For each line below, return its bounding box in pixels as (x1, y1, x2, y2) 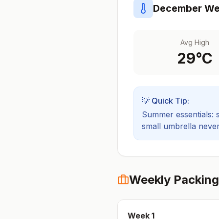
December (153, 2, 202, 14)
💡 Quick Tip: (142, 96, 189, 106)
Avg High (180, 38, 209, 46)
